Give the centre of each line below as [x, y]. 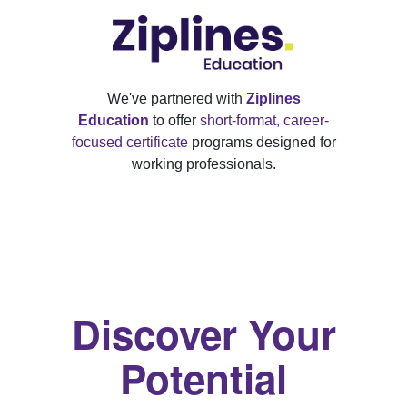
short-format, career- [264, 120]
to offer [174, 120]
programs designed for [262, 142]
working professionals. [203, 164]
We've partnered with [176, 99]
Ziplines [273, 99]
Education [114, 120]
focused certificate [129, 142]
